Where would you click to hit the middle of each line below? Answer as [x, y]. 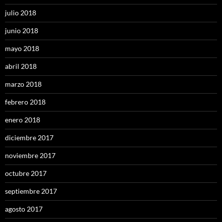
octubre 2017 [26, 173]
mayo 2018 [22, 49]
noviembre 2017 [30, 156]
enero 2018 [23, 120]
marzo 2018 [23, 84]
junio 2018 [22, 31]
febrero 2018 [25, 102]
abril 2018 [21, 66]
